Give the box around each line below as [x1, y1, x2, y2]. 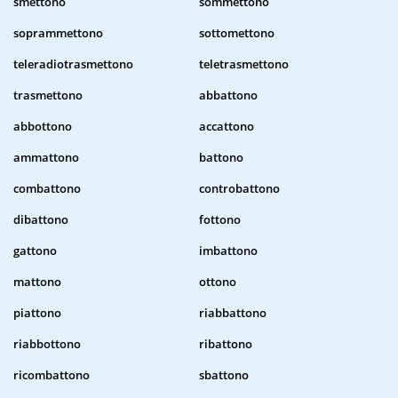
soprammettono [13, 25, 103, 42]
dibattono [13, 211, 68, 228]
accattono [199, 118, 254, 135]
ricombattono [13, 367, 90, 384]
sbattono [199, 367, 249, 384]
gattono [13, 243, 57, 259]
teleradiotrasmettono [13, 56, 133, 73]
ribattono [199, 336, 252, 353]
